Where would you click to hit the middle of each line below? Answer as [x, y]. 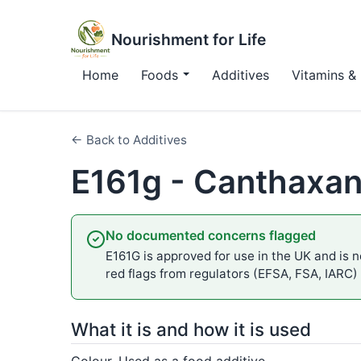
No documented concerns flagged [210, 235]
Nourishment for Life [189, 39]
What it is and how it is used [191, 329]
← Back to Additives [129, 140]
